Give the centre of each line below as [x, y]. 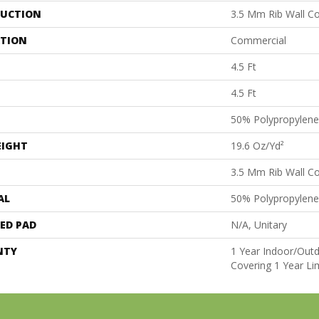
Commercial [258, 40]
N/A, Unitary [259, 224]
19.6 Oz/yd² [257, 145]
